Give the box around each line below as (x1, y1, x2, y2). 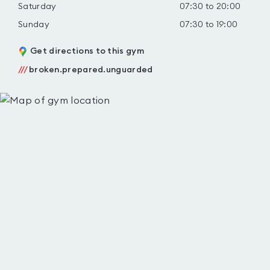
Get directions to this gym (30, 47, 144, 55)
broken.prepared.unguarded (28, 66, 153, 74)
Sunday (18, 20, 49, 29)
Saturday (18, 2, 57, 11)
